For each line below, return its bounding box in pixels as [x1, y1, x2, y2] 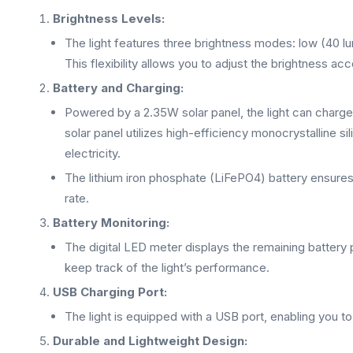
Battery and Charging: [52, 80, 184, 95]
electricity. [64, 146, 121, 161]
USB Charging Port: [52, 284, 167, 299]
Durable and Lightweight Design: [52, 333, 247, 348]
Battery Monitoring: [52, 215, 169, 230]
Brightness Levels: [52, 11, 165, 26]
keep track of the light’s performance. [64, 260, 269, 275]
